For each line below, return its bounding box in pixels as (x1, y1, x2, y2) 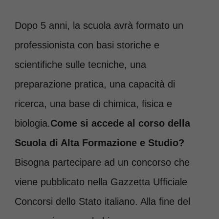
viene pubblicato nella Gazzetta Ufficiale (15, 176, 187, 187)
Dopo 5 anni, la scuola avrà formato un (15, 20, 183, 31)
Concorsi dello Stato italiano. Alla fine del (15, 196, 190, 207)
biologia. (15, 117, 50, 129)
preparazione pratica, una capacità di (15, 78, 175, 89)
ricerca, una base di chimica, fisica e (15, 98, 172, 109)
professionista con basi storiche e (15, 39, 159, 50)
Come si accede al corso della (50, 117, 190, 129)
